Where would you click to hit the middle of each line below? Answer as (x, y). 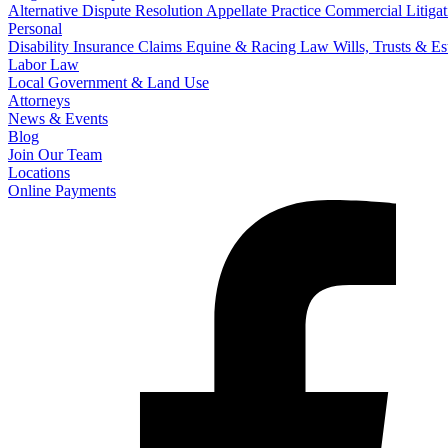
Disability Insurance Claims (95, 47)
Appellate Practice (263, 11)
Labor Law (43, 65)
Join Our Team (55, 155)
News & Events (58, 119)
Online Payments (62, 191)
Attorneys (39, 101)
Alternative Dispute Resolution (105, 11)
